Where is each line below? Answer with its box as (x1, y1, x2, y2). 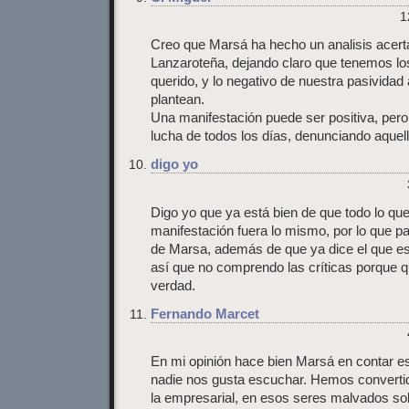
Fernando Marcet (151, 306, 259, 321)
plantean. (151, 92, 204, 108)
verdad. (151, 278, 195, 293)
